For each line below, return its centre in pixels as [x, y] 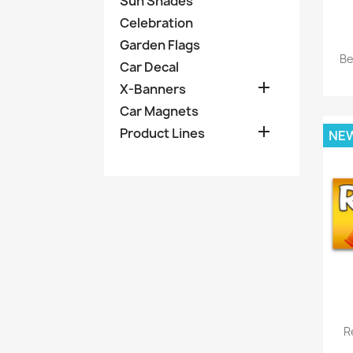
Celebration [156, 22]
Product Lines [162, 133]
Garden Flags [160, 45]
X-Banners [153, 89]
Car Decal [149, 67]
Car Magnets [159, 111]
